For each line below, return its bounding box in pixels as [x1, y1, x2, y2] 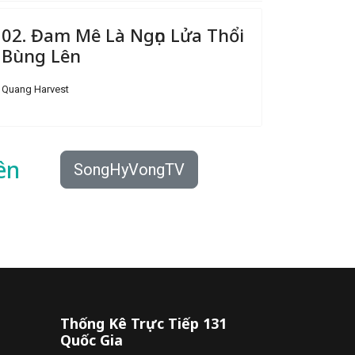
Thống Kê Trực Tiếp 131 [60, 314, 227, 333]
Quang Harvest [2, 83, 69, 95]
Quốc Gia [60, 330, 123, 349]
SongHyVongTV [74, 160, 185, 179]
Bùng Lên [2, 44, 81, 67]
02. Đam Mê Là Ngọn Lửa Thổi [2, 23, 244, 47]
